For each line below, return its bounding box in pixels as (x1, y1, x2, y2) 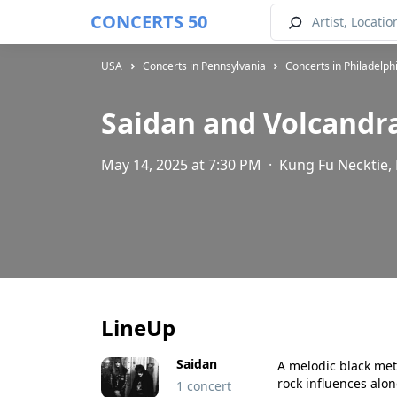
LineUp (101, 313, 175, 342)
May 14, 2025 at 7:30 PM (101, 155, 265, 175)
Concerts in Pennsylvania (142, 58, 266, 74)
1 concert (176, 378, 231, 394)
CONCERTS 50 (90, 10, 207, 34)
